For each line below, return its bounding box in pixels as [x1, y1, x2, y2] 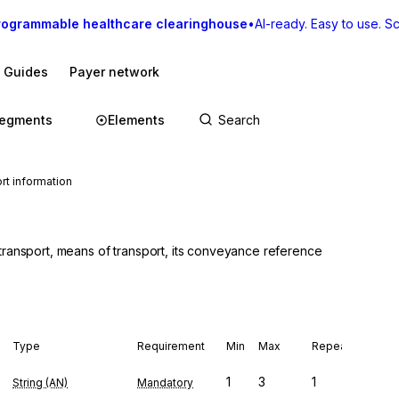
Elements [108, 112, 165, 127]
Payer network [69, 64, 159, 79]
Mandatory [137, 376, 193, 389]
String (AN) [12, 376, 68, 389]
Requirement [137, 339, 205, 353]
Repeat [312, 339, 350, 353]
